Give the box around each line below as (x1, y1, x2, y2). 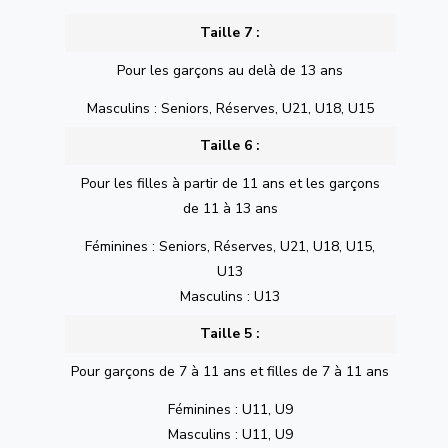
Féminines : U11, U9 (167, 399, 293, 419)
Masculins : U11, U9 (167, 424, 293, 444)
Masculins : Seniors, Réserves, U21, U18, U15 (86, 98, 374, 118)
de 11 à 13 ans (182, 199, 278, 219)
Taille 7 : (200, 23, 261, 43)
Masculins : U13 (180, 286, 281, 306)
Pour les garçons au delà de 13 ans (117, 61, 344, 81)
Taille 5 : (200, 324, 261, 344)
